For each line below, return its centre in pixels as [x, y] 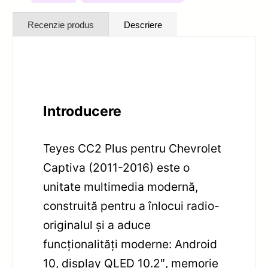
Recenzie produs [61, 25]
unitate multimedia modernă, [121, 186]
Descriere [143, 25]
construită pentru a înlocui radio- [132, 205]
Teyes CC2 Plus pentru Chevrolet [133, 148]
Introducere [83, 111]
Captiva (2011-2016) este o [117, 167]
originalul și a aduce [97, 225]
